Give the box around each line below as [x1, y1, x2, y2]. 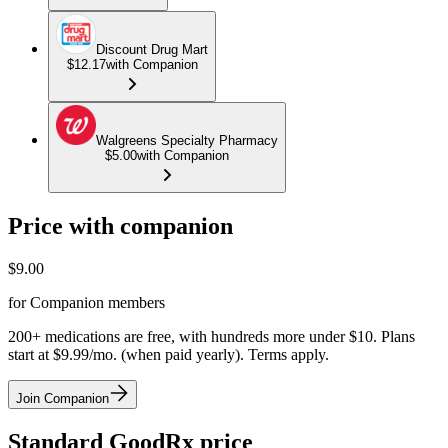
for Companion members [8, 293, 165, 311]
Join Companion [16, 390, 109, 406]
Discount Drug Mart [96, 42, 208, 58]
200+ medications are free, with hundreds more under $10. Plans [8, 327, 415, 345]
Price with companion [8, 212, 233, 239]
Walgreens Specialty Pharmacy [96, 133, 278, 149]
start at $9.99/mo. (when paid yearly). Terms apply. [8, 345, 329, 363]
